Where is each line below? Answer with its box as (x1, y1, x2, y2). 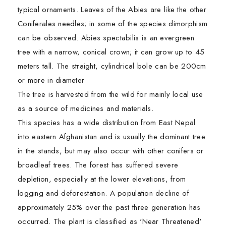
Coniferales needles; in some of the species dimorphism (18, 18, 208, 29)
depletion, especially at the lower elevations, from (18, 173, 186, 185)
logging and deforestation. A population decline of (18, 187, 189, 199)
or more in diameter (18, 74, 85, 86)
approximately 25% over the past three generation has (18, 201, 201, 213)
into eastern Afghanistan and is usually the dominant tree (18, 131, 205, 142)
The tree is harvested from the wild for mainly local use (18, 88, 203, 100)
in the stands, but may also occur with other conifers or (18, 145, 204, 156)
